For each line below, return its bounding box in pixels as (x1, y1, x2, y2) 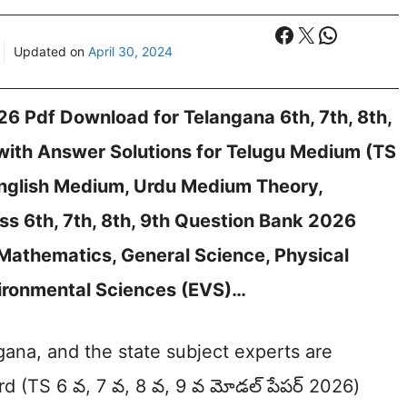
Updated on (13, 44, 88, 59)
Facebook (273, 20, 374, 47)
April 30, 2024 (87, 44, 173, 59)
